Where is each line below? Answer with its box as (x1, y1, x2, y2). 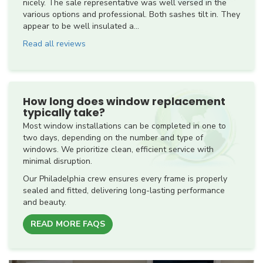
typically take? (23, 105, 105, 120)
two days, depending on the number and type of (23, 132, 203, 144)
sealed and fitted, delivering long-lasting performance (23, 185, 225, 197)
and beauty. (23, 197, 66, 208)
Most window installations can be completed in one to (23, 120, 226, 132)
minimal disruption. (23, 156, 92, 167)
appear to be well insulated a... (23, 21, 139, 32)
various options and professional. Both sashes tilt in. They (23, 9, 240, 21)
